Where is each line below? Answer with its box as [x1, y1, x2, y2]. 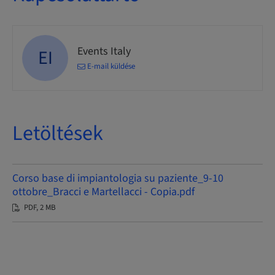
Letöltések [12, 118, 103, 149]
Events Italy [77, 43, 131, 59]
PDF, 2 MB [24, 202, 56, 213]
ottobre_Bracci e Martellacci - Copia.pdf [12, 184, 195, 199]
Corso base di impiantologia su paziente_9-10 [12, 171, 223, 186]
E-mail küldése [87, 60, 135, 72]
